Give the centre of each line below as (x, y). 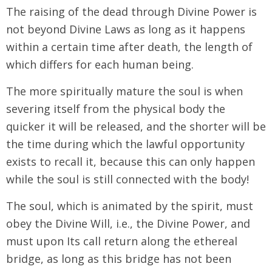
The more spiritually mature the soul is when (124, 91)
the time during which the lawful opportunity (125, 144)
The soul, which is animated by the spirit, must (130, 206)
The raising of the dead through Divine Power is (131, 11)
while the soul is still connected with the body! (127, 179)
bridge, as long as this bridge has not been (119, 258)
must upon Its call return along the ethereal (122, 241)
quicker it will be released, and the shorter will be (136, 126)
